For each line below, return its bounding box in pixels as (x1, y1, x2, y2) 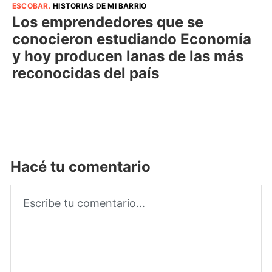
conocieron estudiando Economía (12, 30, 251, 48)
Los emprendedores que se (12, 13, 203, 31)
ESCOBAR (12, 1, 49, 10)
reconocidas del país (12, 64, 159, 82)
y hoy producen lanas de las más (12, 47, 243, 65)
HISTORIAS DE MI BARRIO (53, 1, 147, 10)
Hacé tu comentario (10, 158, 151, 175)
